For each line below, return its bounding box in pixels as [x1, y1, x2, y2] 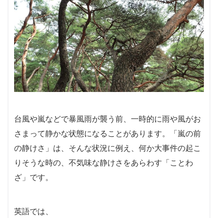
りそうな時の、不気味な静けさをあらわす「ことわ [14, 157, 193, 167]
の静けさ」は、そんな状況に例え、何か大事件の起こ [14, 143, 201, 153]
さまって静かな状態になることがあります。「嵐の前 [14, 128, 201, 138]
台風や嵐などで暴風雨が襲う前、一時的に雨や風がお [14, 113, 201, 124]
